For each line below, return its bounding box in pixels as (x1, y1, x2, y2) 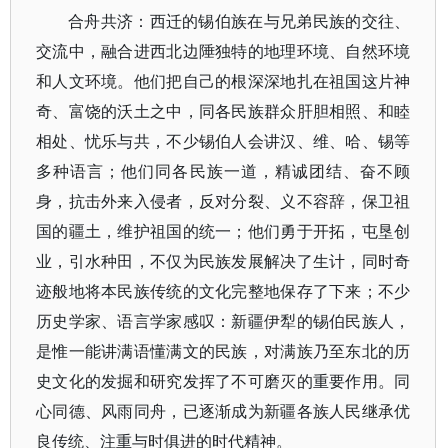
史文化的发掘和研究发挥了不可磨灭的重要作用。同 (36, 370, 411, 392)
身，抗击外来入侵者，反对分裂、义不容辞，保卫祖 (36, 190, 411, 212)
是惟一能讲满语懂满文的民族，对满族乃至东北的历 (36, 340, 411, 362)
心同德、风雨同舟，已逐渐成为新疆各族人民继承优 (36, 400, 411, 422)
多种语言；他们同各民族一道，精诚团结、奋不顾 (36, 160, 411, 182)
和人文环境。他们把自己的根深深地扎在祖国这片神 (36, 70, 411, 92)
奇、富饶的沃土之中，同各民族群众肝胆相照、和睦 (36, 100, 411, 122)
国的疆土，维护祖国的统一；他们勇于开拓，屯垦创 (36, 220, 411, 242)
